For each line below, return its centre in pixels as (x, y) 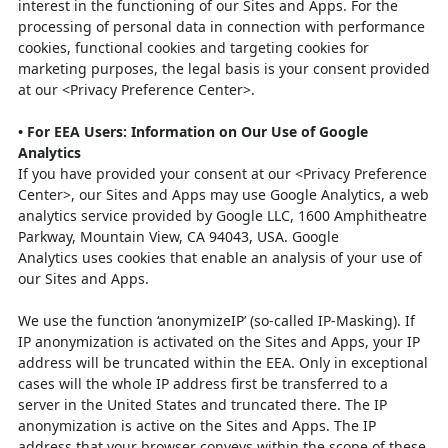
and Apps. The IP (319, 425)
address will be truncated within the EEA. (158, 362)
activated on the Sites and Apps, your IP (286, 341)
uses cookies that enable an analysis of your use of (252, 257)
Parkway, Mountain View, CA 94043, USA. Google (178, 236)
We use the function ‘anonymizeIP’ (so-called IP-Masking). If (216, 320)
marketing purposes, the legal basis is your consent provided (224, 68)
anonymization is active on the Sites (140, 425)
